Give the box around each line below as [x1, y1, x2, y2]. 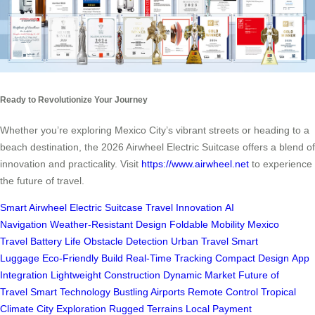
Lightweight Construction [51, 269, 160, 281]
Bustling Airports [113, 286, 185, 298]
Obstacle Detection [84, 236, 168, 247]
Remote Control [188, 286, 258, 298]
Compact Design [215, 252, 289, 264]
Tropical [261, 286, 296, 298]
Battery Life [30, 236, 81, 247]
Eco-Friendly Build [42, 252, 123, 264]
